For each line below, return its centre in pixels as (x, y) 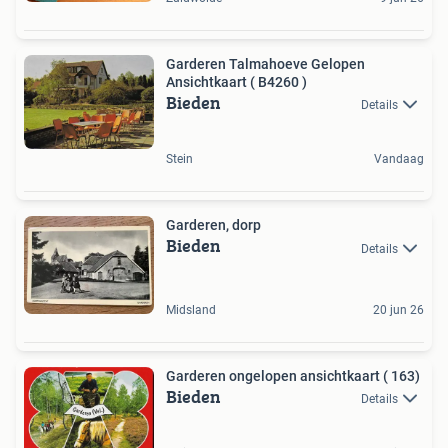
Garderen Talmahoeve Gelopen (265, 63)
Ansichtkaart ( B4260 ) (236, 81)
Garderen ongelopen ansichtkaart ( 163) (293, 375)
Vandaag (399, 159)
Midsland (191, 309)
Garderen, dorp (213, 225)
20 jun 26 (398, 309)
